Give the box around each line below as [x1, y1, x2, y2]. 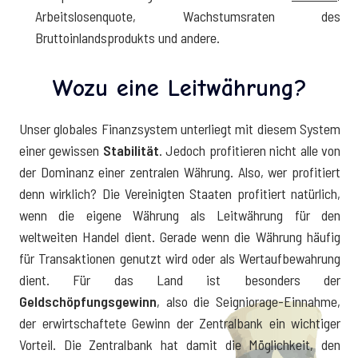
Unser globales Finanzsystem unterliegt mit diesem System [19, 119, 340, 137]
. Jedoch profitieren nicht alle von [158, 141, 341, 159]
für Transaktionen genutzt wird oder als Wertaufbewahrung [19, 249, 340, 267]
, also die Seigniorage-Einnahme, [157, 292, 340, 310]
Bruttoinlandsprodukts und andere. [35, 28, 220, 46]
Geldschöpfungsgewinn [19, 292, 157, 310]
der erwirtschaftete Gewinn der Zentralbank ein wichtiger [19, 313, 340, 332]
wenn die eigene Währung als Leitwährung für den [19, 205, 340, 224]
